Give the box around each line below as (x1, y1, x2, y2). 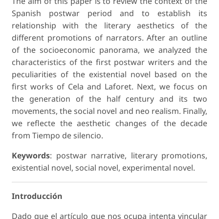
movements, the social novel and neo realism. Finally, (12, 106, 207, 117)
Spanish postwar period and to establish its (12, 8, 207, 19)
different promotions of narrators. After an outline (12, 32, 207, 44)
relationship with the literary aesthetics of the (12, 20, 207, 31)
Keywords (12, 150, 50, 161)
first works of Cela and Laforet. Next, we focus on (12, 81, 207, 92)
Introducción (12, 191, 63, 202)
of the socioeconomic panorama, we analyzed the (12, 44, 207, 56)
